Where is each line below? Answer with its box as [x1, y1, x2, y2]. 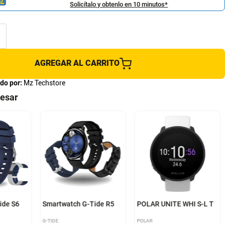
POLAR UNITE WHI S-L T [137, 200, 214, 208]
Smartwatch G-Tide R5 [42, 200, 115, 208]
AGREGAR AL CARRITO [35, 58, 120, 68]
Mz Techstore [23, 79, 65, 87]
